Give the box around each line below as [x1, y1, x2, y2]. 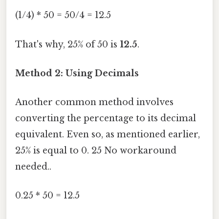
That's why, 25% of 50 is [15, 39, 120, 50]
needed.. [15, 161, 51, 173]
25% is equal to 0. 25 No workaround [15, 145, 176, 156]
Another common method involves [15, 97, 174, 108]
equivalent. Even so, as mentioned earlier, [15, 129, 200, 140]
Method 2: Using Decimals [15, 67, 139, 79]
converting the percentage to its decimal [15, 113, 196, 124]
